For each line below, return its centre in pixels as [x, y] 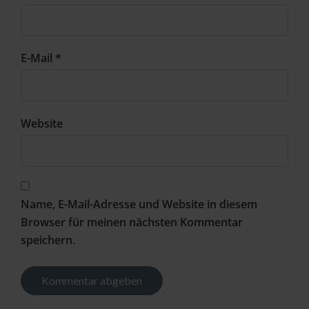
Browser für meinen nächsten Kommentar [132, 222]
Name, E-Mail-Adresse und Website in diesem [139, 205]
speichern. [48, 240]
